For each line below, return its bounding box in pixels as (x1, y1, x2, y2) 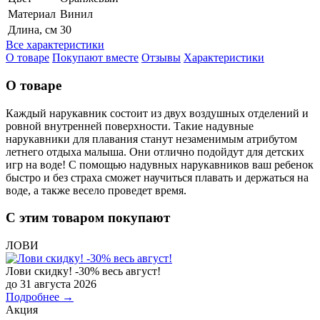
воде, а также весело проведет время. (6, 184, 186, 196)
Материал (8, 8, 56, 21)
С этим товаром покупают (6, 210, 170, 226)
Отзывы (141, 51, 181, 64)
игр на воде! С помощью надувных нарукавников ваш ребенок (6, 158, 314, 171)
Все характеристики (6, 39, 104, 51)
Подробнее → (6, 291, 74, 304)
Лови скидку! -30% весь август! (6, 265, 161, 278)
